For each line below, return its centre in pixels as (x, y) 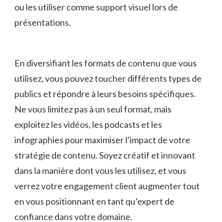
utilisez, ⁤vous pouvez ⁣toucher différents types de (108, 78)
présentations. (43, 22)
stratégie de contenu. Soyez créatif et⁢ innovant (105, 155)
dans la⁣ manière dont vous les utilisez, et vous (100, 170)
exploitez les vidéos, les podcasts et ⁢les (88, 124)
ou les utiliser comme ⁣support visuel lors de (96, 7)
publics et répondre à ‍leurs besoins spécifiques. (105, 93)
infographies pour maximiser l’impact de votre (102, 139)
